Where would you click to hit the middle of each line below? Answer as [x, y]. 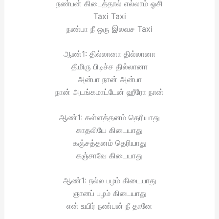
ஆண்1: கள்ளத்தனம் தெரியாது [109, 117]
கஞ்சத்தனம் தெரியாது [109, 142]
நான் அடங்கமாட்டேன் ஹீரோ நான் [109, 92]
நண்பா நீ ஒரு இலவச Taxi [109, 29]
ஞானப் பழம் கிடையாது [109, 193]
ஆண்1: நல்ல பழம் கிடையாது [109, 181]
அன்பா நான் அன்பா [109, 79]
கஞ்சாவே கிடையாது [109, 155]
